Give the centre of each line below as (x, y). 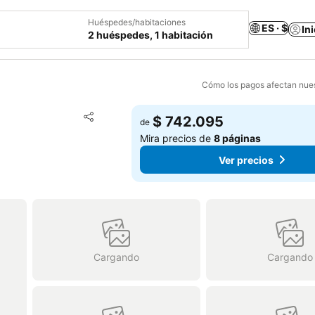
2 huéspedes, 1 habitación (150, 35)
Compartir (107, 123)
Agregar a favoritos (152, 115)
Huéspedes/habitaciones (137, 22)
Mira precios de (177, 138)
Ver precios (246, 160)
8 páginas (238, 138)
